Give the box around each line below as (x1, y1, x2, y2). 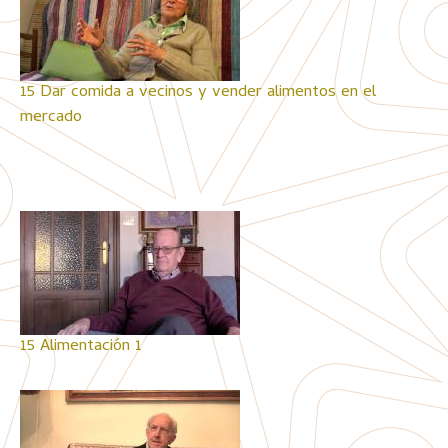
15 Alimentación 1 (20, 333, 142, 361)
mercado (20, 104, 82, 132)
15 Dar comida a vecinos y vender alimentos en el (20, 79, 376, 107)
